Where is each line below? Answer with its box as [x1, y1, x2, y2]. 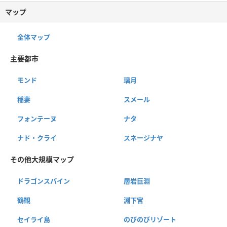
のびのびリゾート [123, 214, 176, 224]
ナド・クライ [17, 133, 57, 142]
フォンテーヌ [17, 113, 57, 123]
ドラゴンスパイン [17, 176, 70, 185]
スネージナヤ [123, 133, 163, 142]
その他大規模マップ [10, 154, 74, 164]
